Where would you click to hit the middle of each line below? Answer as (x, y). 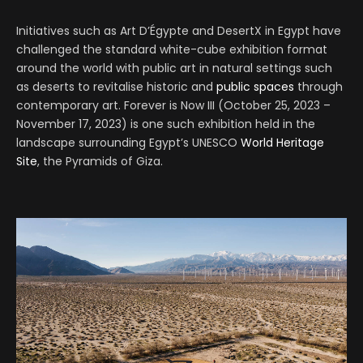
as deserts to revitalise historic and (116, 86)
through (318, 86)
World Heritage (282, 142)
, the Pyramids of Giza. (100, 161)
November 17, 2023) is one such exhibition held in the (166, 124)
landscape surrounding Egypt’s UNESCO (128, 142)
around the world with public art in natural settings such (174, 68)
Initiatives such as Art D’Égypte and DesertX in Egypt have (179, 30)
